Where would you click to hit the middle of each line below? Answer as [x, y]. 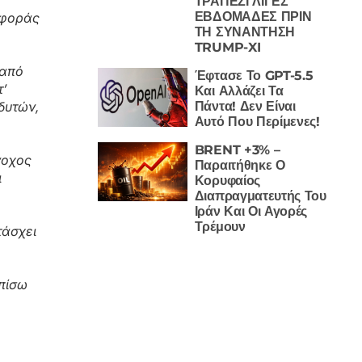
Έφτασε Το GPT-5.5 [254, 75]
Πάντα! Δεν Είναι [245, 106]
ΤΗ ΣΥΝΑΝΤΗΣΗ [244, 32]
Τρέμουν [220, 226]
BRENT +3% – [237, 149]
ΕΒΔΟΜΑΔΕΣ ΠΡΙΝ [253, 16]
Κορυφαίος [227, 180]
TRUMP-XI [227, 47]
